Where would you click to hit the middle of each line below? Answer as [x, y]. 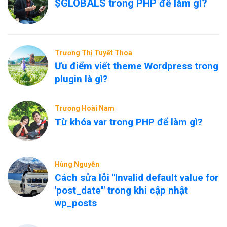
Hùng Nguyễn [77, 164]
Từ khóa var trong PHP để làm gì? [128, 122]
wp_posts [76, 203]
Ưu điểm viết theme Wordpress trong [137, 66]
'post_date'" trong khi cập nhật [121, 190]
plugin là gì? [81, 79]
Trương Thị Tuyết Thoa [93, 53]
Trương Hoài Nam [85, 108]
